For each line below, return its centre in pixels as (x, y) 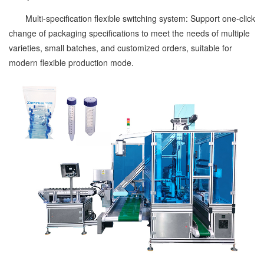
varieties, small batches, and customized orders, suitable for (121, 47)
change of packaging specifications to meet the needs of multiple (129, 33)
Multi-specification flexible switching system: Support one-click (132, 18)
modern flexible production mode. (71, 62)
